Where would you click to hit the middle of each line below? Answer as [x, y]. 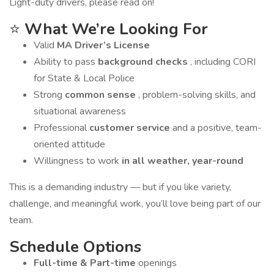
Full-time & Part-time [86, 263]
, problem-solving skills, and [197, 95]
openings [157, 263]
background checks [144, 62]
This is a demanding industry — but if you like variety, [120, 187]
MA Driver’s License [103, 45]
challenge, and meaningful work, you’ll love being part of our [135, 204]
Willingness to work [78, 161]
